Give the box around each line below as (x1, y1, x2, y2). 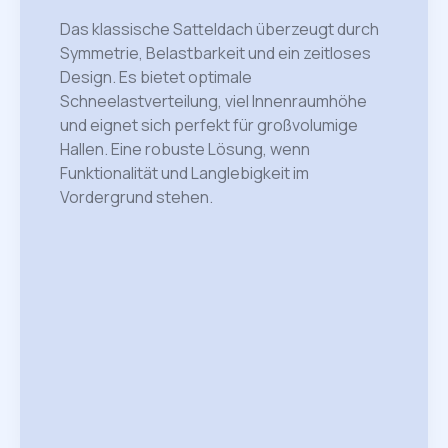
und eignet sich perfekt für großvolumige (60, 114, 358, 137)
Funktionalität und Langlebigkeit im (60, 162, 309, 185)
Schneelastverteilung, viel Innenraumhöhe (60, 90, 367, 113)
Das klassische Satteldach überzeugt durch (60, 18, 379, 41)
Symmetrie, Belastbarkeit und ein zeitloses (60, 42, 371, 65)
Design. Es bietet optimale (60, 66, 252, 89)
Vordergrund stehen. (60, 186, 213, 209)
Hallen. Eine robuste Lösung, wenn (60, 138, 310, 161)
